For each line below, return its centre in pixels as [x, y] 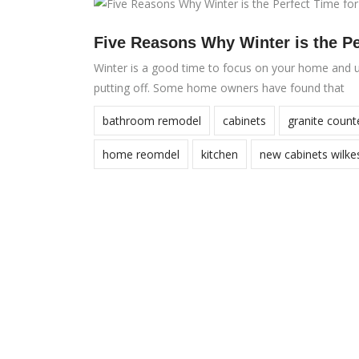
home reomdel [141, 154]
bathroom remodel [152, 121]
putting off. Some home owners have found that [219, 88]
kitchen [220, 154]
